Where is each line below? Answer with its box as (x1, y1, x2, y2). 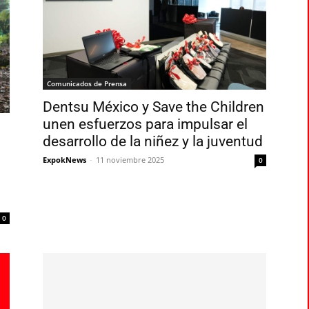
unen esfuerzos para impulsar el (43, 116, 248, 133)
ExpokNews (43, 154, 86, 166)
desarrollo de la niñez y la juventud (43, 133, 263, 150)
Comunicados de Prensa (47, 79, 127, 89)
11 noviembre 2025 (96, 154, 164, 166)
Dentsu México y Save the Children (43, 99, 264, 116)
